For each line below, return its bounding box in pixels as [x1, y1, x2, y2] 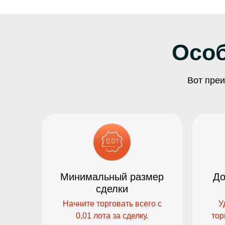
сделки [96, 183, 129, 195]
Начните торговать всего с [62, 199, 162, 208]
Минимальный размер [60, 171, 164, 183]
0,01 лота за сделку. [76, 211, 149, 220]
